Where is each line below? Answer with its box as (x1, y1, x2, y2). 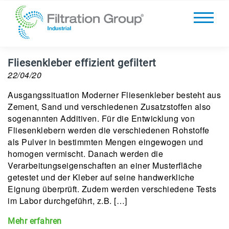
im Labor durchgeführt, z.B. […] (8, 195, 127, 207)
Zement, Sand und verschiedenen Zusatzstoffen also (8, 101, 211, 112)
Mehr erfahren (8, 216, 62, 226)
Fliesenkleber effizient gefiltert (8, 57, 156, 69)
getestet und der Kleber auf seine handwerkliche (8, 171, 195, 183)
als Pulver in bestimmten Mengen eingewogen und (8, 136, 203, 148)
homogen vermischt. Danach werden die (8, 148, 163, 159)
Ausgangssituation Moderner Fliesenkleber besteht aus (8, 89, 221, 101)
